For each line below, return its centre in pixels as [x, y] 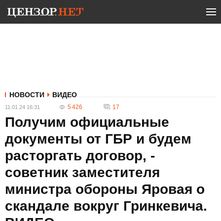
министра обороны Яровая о [105, 189]
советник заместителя [82, 172]
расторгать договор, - [80, 156]
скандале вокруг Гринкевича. [106, 206]
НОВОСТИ [27, 95]
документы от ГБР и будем [98, 139]
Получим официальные [87, 122]
